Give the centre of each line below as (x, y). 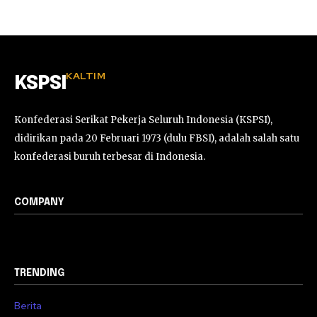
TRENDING (39, 273)
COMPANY (39, 202)
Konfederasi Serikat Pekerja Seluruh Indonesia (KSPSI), (143, 120)
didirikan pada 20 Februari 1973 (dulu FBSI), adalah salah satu (157, 138)
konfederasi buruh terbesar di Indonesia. (110, 157)
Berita (28, 306)
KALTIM (86, 76)
